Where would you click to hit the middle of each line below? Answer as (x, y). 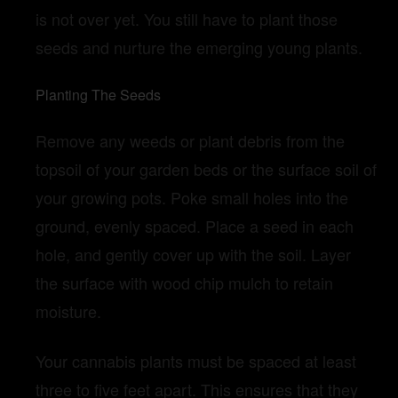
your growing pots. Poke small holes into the (192, 198)
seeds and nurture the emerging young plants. (199, 47)
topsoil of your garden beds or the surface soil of (206, 169)
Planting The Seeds (98, 94)
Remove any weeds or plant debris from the (190, 141)
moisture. (68, 311)
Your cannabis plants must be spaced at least (196, 361)
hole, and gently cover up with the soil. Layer (193, 255)
